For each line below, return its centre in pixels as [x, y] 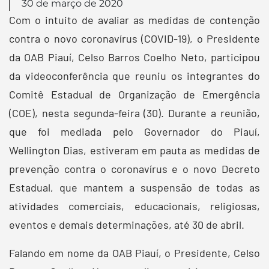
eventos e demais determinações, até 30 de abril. [127, 224]
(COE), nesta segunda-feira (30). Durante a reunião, [134, 113]
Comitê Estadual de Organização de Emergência [134, 94]
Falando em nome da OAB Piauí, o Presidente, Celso [134, 252]
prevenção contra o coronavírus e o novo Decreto [134, 168]
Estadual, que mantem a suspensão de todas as [134, 187]
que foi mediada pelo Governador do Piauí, [134, 131]
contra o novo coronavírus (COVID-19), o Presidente [134, 38]
